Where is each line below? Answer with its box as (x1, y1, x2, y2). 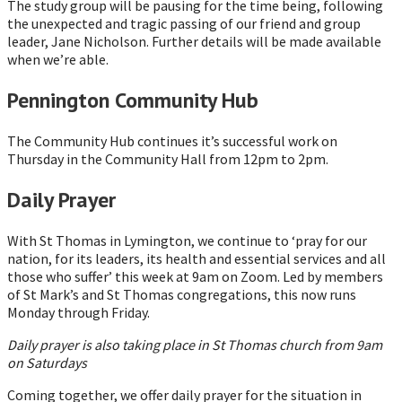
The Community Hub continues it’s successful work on (7, 132, 337, 151)
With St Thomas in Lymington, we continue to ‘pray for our (7, 231, 367, 249)
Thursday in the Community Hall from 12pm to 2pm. (7, 150, 328, 169)
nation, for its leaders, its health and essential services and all (7, 249, 386, 267)
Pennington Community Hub (7, 86, 258, 115)
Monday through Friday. (7, 302, 150, 321)
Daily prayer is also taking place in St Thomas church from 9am (7, 335, 382, 354)
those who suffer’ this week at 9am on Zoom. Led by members (7, 267, 383, 285)
